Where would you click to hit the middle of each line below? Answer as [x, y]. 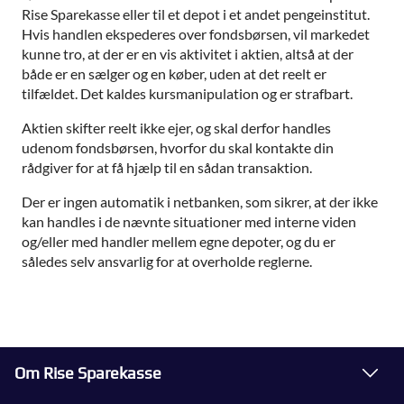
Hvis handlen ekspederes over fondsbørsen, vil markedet [196, 33]
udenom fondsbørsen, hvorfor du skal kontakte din [178, 147]
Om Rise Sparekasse [88, 372]
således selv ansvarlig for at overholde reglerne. [167, 261]
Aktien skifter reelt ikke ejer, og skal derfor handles [176, 127]
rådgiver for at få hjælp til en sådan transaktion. [167, 167]
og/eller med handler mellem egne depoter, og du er [179, 241]
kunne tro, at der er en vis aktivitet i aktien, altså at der [188, 53]
